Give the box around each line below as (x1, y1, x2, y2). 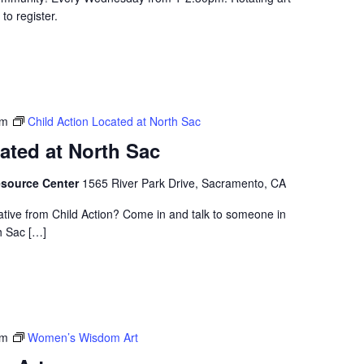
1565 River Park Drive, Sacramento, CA (81, 175, 286, 191)
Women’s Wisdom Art (27, 329, 138, 345)
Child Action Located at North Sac (27, 113, 201, 129)
